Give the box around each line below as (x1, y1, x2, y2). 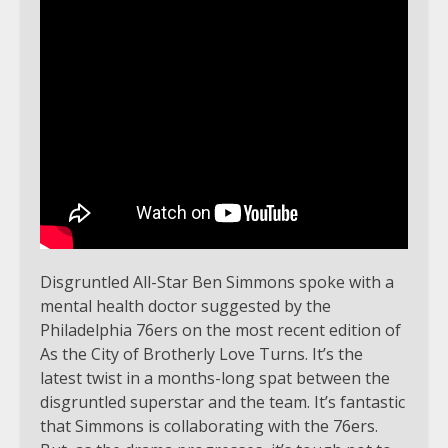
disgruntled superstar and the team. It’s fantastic (40, 390, 405, 413)
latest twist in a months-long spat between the (40, 366, 390, 389)
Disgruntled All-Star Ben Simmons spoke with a (40, 270, 394, 293)
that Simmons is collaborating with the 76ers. (40, 414, 378, 437)
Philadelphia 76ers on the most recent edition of (40, 318, 401, 341)
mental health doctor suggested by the (40, 294, 331, 317)
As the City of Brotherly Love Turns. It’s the (40, 342, 363, 365)
